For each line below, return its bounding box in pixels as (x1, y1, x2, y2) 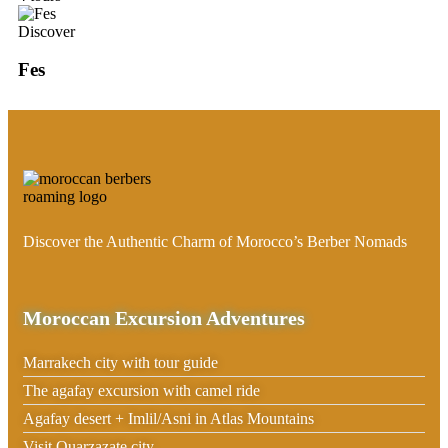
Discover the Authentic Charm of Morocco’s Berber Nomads (23, 233, 407, 251)
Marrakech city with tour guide (23, 354, 218, 372)
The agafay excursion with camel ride (23, 382, 260, 400)
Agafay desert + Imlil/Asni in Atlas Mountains (23, 410, 314, 428)
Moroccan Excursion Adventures (23, 307, 305, 330)
